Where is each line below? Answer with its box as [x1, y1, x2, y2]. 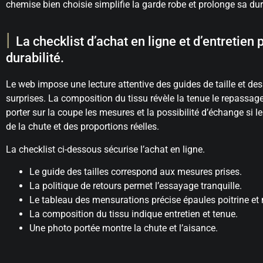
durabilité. [6, 50, 64, 66]
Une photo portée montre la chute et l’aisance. [29, 222, 218, 234]
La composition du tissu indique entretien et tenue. [29, 208, 238, 220]
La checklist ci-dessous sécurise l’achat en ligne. [6, 143, 205, 155]
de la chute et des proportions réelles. [6, 121, 159, 133]
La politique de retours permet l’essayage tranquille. [29, 180, 242, 191]
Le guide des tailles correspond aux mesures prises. [29, 166, 242, 177]
